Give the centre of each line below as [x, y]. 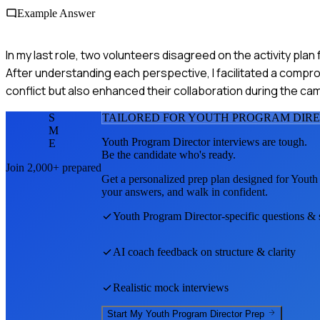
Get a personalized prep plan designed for [196, 179]
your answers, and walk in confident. [185, 191]
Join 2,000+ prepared [54, 167]
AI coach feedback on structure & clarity [204, 251]
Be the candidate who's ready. [169, 154]
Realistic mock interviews [171, 287]
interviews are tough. [259, 141]
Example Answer [56, 13]
